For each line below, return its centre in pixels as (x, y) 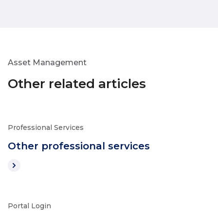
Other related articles (77, 84)
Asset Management (47, 63)
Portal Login (29, 206)
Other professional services (79, 146)
